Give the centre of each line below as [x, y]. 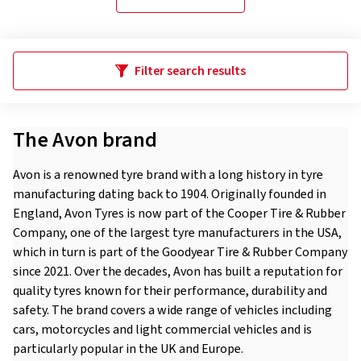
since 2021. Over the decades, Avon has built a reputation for [178, 272]
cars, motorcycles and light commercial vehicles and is [162, 330]
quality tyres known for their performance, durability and [170, 291]
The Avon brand [85, 140]
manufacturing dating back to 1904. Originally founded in [170, 194]
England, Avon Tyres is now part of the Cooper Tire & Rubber [179, 214]
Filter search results [190, 71]
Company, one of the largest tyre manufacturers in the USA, [177, 233]
